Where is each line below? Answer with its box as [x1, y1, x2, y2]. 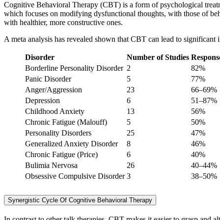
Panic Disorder [25, 74, 71, 83]
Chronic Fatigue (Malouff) [25, 117, 107, 126]
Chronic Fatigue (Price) [25, 150, 98, 159]
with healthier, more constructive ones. [4, 18, 123, 27]
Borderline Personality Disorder [25, 63, 123, 72]
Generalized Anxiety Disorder [25, 139, 118, 148]
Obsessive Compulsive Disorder [25, 171, 125, 180]
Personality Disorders [25, 128, 91, 137]
